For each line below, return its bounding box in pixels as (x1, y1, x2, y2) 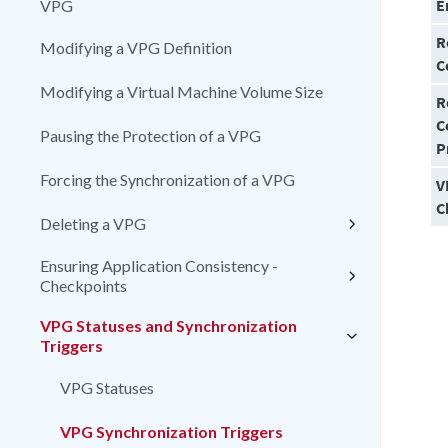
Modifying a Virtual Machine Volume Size (40, 82, 323, 101)
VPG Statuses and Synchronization (40, 316, 297, 335)
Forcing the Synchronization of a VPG (40, 170, 295, 189)
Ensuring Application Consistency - (40, 256, 278, 275)
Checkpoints (40, 276, 127, 295)
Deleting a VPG (40, 214, 146, 233)
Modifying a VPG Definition (40, 38, 232, 57)
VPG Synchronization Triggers (60, 422, 283, 441)
